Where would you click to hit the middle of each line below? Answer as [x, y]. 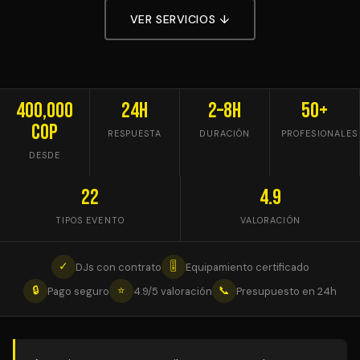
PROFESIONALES [320, 133]
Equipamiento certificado [247, 267]
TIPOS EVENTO [90, 220]
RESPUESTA [135, 133]
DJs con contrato [118, 267]
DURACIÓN [225, 133]
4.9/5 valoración [173, 291]
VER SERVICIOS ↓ [180, 19]
